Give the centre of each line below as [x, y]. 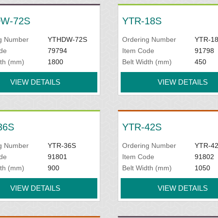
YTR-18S [142, 21]
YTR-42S [142, 127]
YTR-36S [62, 145]
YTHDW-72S [67, 39]
